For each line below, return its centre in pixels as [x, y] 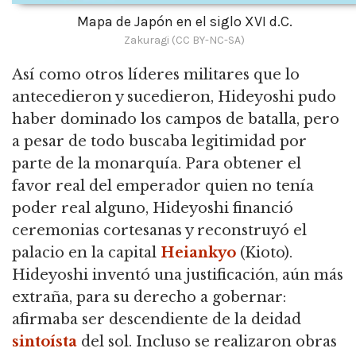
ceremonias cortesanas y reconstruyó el [159, 230]
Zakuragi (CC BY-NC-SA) [184, 40]
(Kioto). [264, 252]
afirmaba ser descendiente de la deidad [157, 319]
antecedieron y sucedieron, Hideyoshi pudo [174, 97]
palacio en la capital [86, 252]
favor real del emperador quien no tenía [163, 186]
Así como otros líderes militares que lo [156, 74]
